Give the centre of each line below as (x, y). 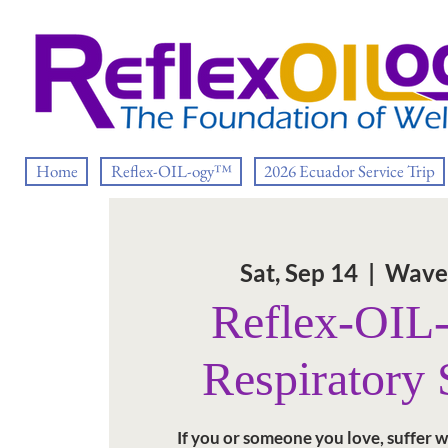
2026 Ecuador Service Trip (349, 171)
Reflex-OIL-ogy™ (171, 171)
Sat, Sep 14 (298, 272)
